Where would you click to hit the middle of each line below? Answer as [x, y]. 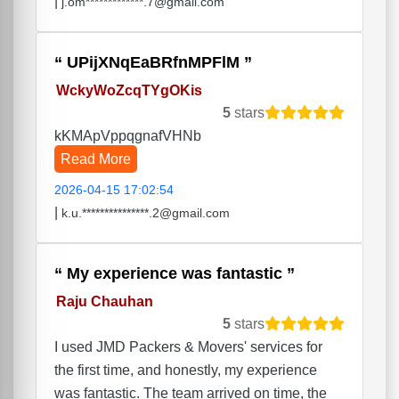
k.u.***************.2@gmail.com [146, 213]
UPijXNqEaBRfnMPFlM [153, 63]
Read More [96, 159]
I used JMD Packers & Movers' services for [188, 347]
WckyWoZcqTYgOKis [129, 90]
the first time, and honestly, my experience [186, 370]
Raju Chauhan [104, 301]
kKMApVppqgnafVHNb [128, 136]
